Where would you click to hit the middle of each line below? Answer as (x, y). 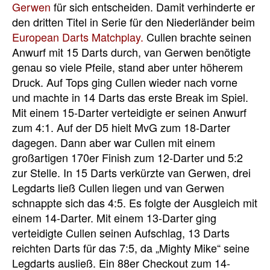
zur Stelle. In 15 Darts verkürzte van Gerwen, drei (131, 172)
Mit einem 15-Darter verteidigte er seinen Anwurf (129, 112)
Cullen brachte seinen (197, 36)
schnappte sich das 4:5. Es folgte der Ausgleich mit (135, 202)
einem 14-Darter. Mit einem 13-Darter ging (114, 217)
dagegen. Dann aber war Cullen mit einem (114, 142)
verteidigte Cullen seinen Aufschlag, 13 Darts (121, 232)
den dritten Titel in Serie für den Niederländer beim (133, 21)
